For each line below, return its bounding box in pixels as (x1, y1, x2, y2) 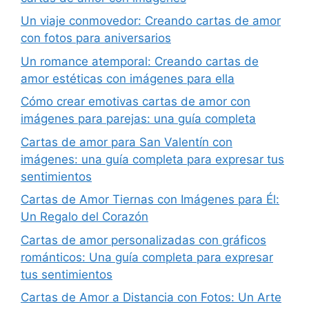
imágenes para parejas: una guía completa (21, 112, 256, 126)
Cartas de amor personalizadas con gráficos (21, 232, 266, 247)
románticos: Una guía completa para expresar (21, 250, 273, 264)
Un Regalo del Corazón (21, 210, 148, 223)
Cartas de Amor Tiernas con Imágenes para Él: (21, 192, 279, 206)
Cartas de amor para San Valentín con (21, 134, 232, 149)
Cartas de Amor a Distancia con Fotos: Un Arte (21, 290, 281, 304)
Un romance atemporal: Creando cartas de (21, 54, 259, 68)
